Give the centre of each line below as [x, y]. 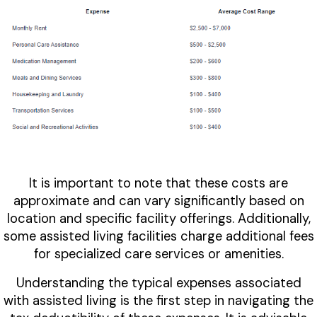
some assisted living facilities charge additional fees [158, 237]
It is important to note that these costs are [158, 184]
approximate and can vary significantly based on [158, 201]
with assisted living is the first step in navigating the [158, 301]
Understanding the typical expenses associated [158, 283]
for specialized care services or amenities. [158, 254]
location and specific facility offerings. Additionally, [158, 219]
